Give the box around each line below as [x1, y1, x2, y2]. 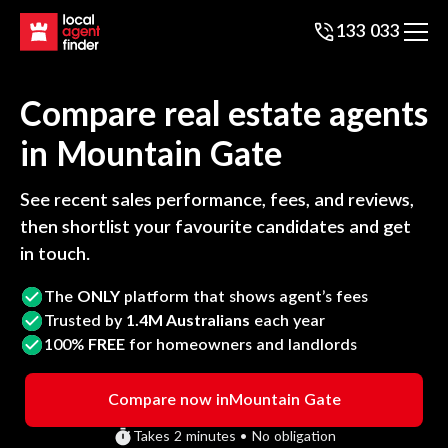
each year [250, 312, 325, 329]
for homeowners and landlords [125, 336, 357, 353]
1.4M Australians [126, 312, 250, 329]
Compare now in [107, 392, 229, 408]
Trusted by [44, 312, 126, 329]
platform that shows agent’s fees [120, 288, 368, 305]
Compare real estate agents [20, 99, 428, 133]
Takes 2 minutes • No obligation [132, 429, 336, 444]
